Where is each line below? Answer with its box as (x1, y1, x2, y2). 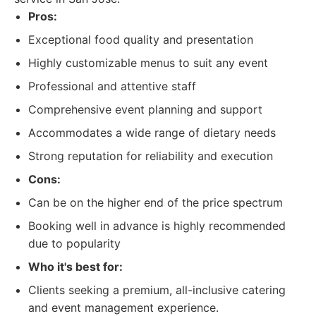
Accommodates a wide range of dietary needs (28, 126, 276, 140)
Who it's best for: (28, 260, 123, 274)
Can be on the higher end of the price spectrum (28, 195, 283, 209)
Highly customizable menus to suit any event (28, 56, 268, 70)
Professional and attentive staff (28, 79, 196, 93)
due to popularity (28, 236, 121, 250)
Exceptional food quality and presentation (28, 32, 253, 47)
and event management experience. (28, 300, 219, 315)
